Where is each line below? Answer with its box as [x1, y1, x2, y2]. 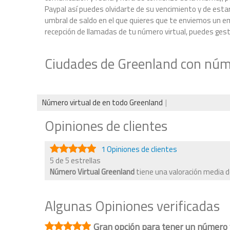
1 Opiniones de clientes [101, 143, 179, 155]
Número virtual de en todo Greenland [42, 97, 163, 108]
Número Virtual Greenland [50, 166, 136, 178]
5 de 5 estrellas [50, 155, 101, 166]
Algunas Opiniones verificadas [45, 195, 220, 216]
